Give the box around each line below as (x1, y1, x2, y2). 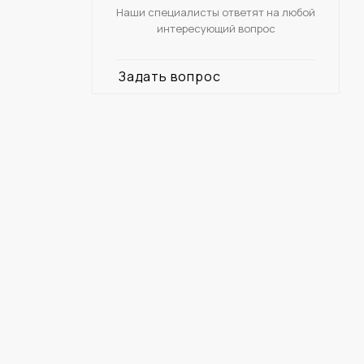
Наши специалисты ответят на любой (116, 4, 315, 19)
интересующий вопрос (156, 20, 275, 36)
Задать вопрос (119, 67, 221, 85)
